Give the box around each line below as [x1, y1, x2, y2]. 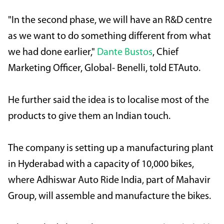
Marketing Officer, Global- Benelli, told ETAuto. [8, 63, 200, 74]
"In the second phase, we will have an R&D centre [8, 15, 212, 26]
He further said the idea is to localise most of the [8, 95, 209, 106]
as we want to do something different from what [8, 31, 211, 42]
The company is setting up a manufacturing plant [8, 143, 213, 154]
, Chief [152, 47, 178, 58]
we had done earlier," [8, 47, 97, 58]
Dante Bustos [97, 47, 152, 58]
